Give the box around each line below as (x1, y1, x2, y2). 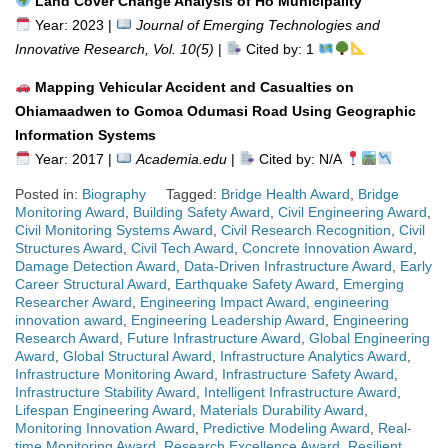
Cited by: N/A (254, 150, 345, 167)
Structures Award (15, 239, 123, 256)
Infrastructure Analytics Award (220, 347, 407, 364)
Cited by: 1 (241, 40, 318, 57)
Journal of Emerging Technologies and (135, 16, 380, 33)
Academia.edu (135, 150, 227, 167)
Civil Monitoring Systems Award (15, 221, 213, 238)
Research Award (15, 329, 119, 346)
